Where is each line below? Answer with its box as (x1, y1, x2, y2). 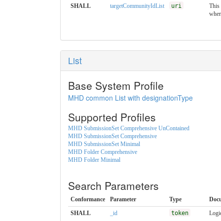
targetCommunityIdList (110, 2, 164, 9)
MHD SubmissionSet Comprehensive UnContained (68, 124, 189, 132)
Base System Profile (68, 77, 164, 93)
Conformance (71, 195, 105, 203)
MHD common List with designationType (68, 92, 193, 103)
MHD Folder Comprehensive (68, 148, 137, 155)
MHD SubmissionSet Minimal (68, 140, 140, 147)
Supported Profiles (68, 109, 156, 124)
